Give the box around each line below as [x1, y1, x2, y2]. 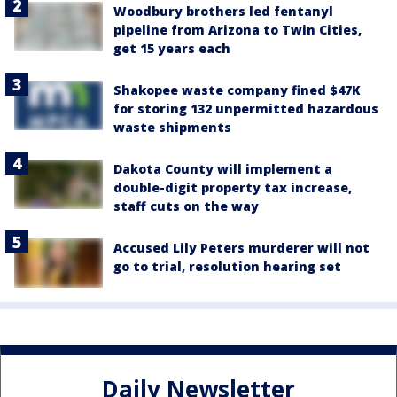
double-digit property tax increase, [113, 179, 352, 196]
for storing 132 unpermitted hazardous [113, 100, 378, 117]
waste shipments [113, 119, 231, 136]
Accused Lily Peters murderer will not [113, 239, 370, 256]
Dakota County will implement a [113, 160, 332, 177]
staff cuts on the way [113, 198, 259, 214]
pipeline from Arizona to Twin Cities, [113, 21, 362, 38]
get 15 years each [113, 40, 230, 57]
